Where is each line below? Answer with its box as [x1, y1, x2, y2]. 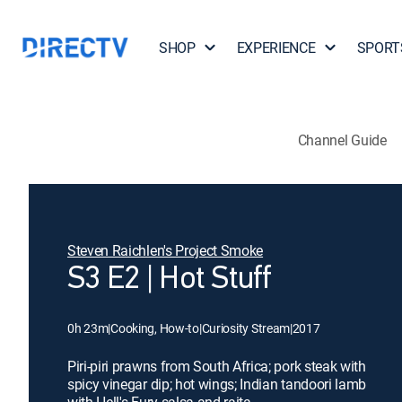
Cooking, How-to [110, 319, 199, 336]
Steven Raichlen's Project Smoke [67, 240, 264, 260]
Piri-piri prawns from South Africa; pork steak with [67, 356, 366, 376]
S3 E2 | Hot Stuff [67, 264, 272, 296]
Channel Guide [297, 129, 387, 150]
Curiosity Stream [201, 319, 291, 336]
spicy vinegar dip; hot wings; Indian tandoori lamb [67, 374, 366, 394]
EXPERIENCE [236, 38, 316, 57]
